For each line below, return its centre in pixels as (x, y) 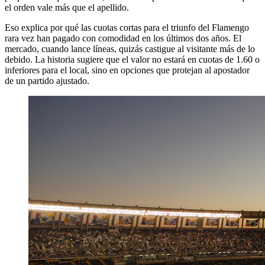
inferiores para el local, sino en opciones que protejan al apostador (127, 70)
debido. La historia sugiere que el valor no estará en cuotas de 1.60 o (132, 60)
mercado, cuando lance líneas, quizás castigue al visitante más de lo (130, 49)
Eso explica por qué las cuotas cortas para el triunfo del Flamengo (127, 28)
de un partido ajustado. (47, 81)
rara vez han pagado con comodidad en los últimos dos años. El (123, 38)
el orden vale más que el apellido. (67, 8)
